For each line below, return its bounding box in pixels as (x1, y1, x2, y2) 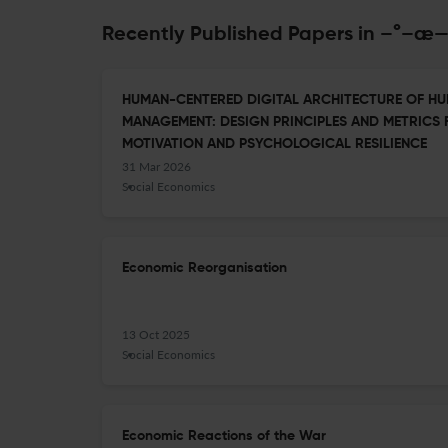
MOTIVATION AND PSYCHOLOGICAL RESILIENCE (122, 137, 427, 151)
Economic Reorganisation (122, 261, 287, 275)
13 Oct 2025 (122, 327, 190, 342)
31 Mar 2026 (122, 159, 191, 174)
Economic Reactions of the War (122, 429, 326, 443)
